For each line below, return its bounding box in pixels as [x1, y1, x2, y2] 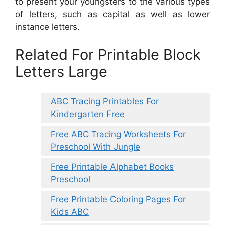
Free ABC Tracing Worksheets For [51, 129, 186, 140]
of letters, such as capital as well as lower [15, 9, 210, 20]
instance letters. [15, 22, 80, 32]
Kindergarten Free [51, 109, 125, 120]
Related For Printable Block [15, 45, 201, 63]
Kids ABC [51, 207, 89, 217]
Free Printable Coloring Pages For [51, 194, 186, 205]
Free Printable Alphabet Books [51, 162, 174, 172]
